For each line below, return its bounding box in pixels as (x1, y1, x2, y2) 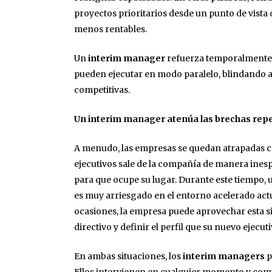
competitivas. (74, 84, 130, 96)
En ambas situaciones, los (74, 251, 183, 262)
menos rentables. (74, 24, 147, 35)
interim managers (183, 251, 265, 262)
